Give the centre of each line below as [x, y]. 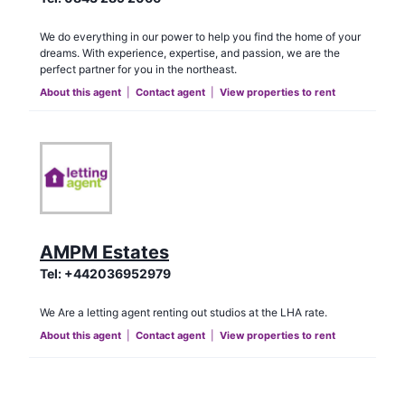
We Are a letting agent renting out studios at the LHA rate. [184, 312]
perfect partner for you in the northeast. [138, 70]
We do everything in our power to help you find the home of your [200, 37]
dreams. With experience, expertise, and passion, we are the [190, 53]
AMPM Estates [104, 252]
